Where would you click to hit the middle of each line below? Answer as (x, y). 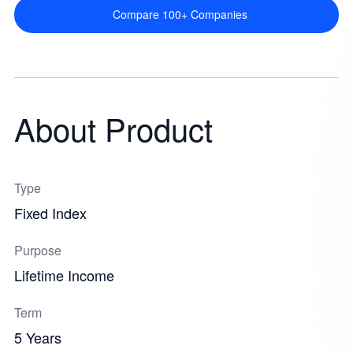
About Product (113, 128)
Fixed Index (50, 213)
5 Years (37, 337)
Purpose (37, 250)
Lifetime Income (64, 275)
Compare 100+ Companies (180, 14)
